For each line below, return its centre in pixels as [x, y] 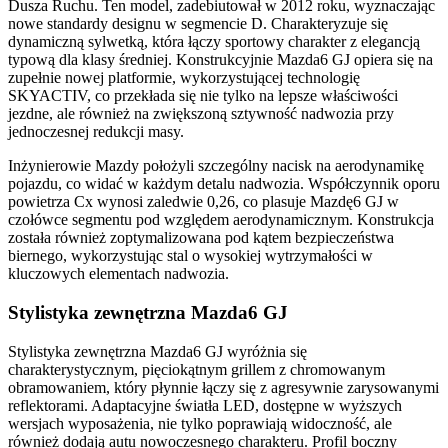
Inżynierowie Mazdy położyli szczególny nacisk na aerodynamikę [216, 166]
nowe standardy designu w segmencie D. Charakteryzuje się [198, 24]
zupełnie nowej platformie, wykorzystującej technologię [184, 78]
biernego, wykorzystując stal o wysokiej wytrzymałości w [190, 256]
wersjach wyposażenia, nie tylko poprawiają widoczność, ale [200, 423]
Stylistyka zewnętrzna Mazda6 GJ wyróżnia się [157, 351]
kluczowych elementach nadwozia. [118, 274]
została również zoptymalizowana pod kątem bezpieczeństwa [201, 238]
